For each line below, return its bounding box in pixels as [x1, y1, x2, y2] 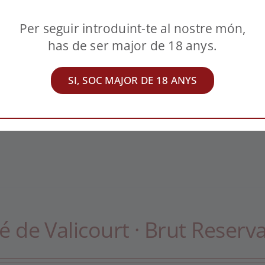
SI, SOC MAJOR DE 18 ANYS [68, 73, 197, 88]
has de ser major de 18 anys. [47, 37, 218, 54]
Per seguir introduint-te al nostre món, [19, 20, 246, 37]
